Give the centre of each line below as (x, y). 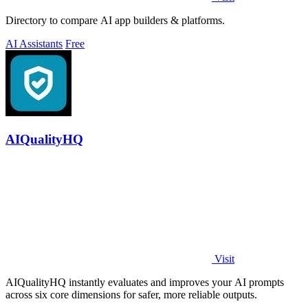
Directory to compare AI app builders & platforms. (115, 20)
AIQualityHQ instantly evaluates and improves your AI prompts (145, 283)
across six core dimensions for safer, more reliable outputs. (131, 295)
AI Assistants (34, 43)
